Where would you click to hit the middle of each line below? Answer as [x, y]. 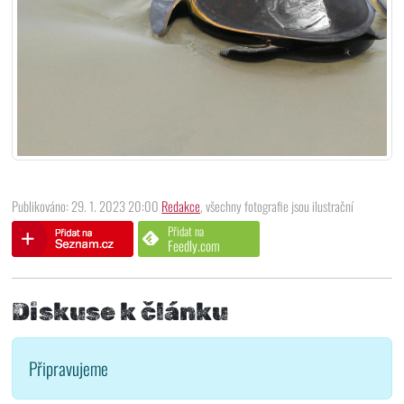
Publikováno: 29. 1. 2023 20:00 [87, 207]
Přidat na [186, 231]
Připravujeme [68, 368]
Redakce [181, 207]
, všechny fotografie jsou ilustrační [277, 207]
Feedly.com [194, 246]
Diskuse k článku [120, 312]
